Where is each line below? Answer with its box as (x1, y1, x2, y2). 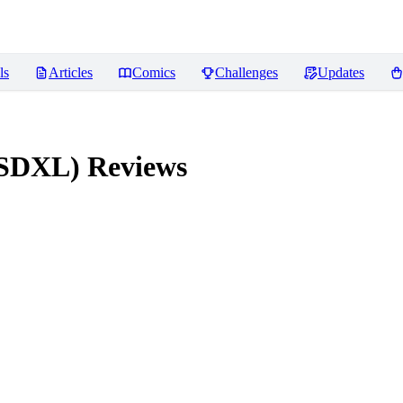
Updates (318, 65, 364, 80)
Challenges (215, 65, 278, 80)
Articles (49, 65, 93, 80)
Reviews (80, 150, 187, 184)
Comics (132, 65, 175, 80)
